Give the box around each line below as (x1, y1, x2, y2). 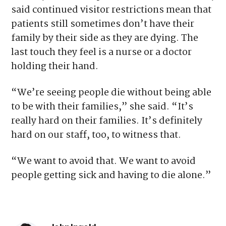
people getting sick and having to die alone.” (11, 168, 211, 184)
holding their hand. (11, 59, 99, 75)
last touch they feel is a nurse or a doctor (11, 45, 192, 61)
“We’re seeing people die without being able (11, 85, 212, 101)
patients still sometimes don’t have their (11, 17, 195, 32)
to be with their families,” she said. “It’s (11, 99, 194, 115)
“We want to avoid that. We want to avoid (11, 154, 196, 169)
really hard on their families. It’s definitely (11, 114, 203, 129)
